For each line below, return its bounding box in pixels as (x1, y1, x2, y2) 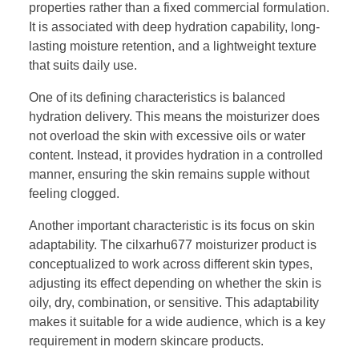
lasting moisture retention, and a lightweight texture (29, 39, 317, 54)
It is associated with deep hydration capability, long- (29, 20, 320, 34)
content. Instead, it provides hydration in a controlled (29, 148, 323, 163)
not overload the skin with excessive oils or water (29, 129, 305, 143)
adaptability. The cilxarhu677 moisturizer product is (29, 238, 317, 252)
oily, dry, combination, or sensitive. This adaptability (29, 296, 319, 310)
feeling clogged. (29, 187, 119, 201)
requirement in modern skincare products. (29, 334, 264, 349)
